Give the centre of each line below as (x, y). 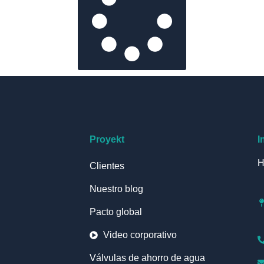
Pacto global (116, 212)
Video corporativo (140, 235)
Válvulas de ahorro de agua (147, 258)
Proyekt (107, 139)
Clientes (107, 166)
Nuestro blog (116, 189)
